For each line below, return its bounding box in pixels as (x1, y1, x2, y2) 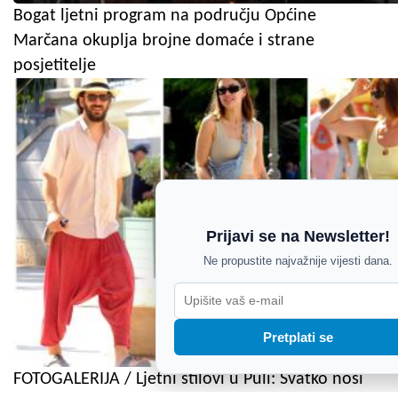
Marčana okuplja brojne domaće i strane (13, 31, 314, 50)
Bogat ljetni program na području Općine (13, 6, 316, 25)
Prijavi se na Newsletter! (205, 227, 390, 245)
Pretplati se (262, 330, 333, 345)
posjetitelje (13, 56, 96, 75)
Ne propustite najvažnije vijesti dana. (203, 254, 393, 267)
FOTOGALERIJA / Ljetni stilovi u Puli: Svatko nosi (13, 370, 363, 388)
